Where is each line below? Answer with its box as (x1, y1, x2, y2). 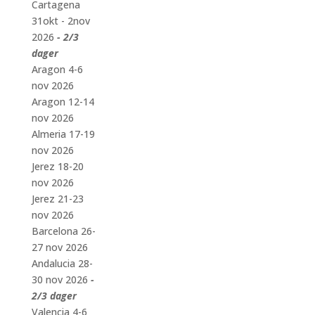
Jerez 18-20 (31, 160, 84, 174)
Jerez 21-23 (31, 192, 84, 206)
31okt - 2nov (31, 14, 90, 28)
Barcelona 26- (31, 224, 96, 238)
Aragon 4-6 (31, 63, 83, 77)
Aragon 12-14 (31, 95, 94, 109)
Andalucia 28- (31, 257, 93, 271)
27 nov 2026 (31, 240, 88, 255)
